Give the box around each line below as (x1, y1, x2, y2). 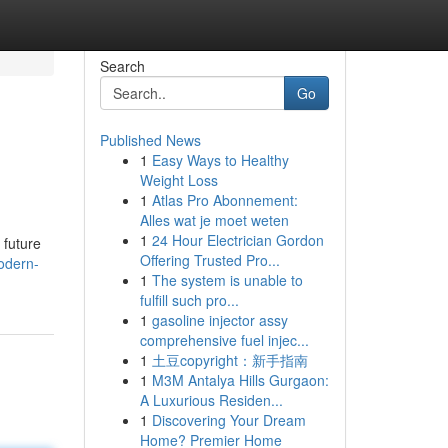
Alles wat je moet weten (139, 210, 289, 230)
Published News (99, 130, 201, 150)
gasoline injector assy (151, 310, 288, 330)
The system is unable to (151, 270, 303, 290)
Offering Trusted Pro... (139, 250, 280, 270)
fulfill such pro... (139, 290, 239, 310)
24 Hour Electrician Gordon (151, 230, 324, 250)
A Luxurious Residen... (139, 390, 283, 410)
